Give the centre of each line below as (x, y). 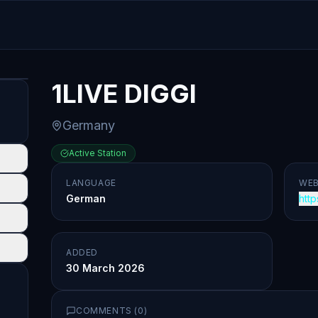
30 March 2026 (105, 268)
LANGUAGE (91, 183)
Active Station (98, 153)
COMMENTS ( (107, 311)
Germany (89, 125)
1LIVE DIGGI (124, 94)
